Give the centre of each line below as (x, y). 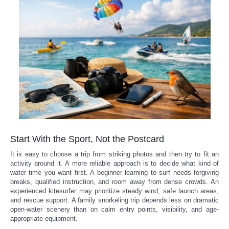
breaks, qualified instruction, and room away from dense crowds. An (114, 181)
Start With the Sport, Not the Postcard (87, 139)
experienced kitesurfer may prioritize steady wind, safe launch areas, (114, 191)
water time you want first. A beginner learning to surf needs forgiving (114, 172)
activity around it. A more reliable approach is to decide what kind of (114, 163)
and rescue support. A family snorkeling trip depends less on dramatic (114, 200)
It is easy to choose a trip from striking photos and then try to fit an (114, 154)
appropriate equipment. (44, 218)
